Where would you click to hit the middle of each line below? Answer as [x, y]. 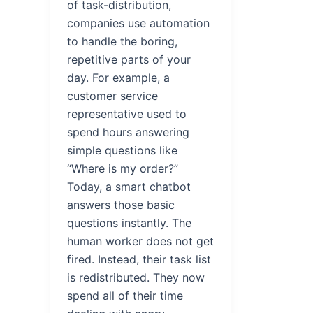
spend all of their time [125, 295]
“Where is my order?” [123, 168]
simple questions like [122, 150]
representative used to [127, 114]
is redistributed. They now [136, 277]
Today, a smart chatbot [129, 186]
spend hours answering [128, 132]
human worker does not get [140, 241]
